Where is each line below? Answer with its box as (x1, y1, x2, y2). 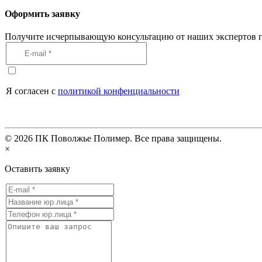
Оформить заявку (5, 8, 80, 19)
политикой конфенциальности (58, 86, 180, 96)
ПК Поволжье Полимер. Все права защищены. (33, 133, 222, 144)
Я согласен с (6, 86, 58, 96)
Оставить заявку (5, 164, 70, 174)
